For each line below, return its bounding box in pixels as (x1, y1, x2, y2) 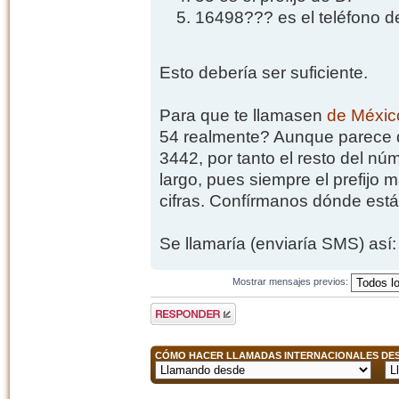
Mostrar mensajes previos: (232, 276, 352, 288)
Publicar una (150, 302, 204, 313)
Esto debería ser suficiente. (159, 62, 368, 82)
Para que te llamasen (159, 105, 327, 125)
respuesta (150, 313, 194, 324)
